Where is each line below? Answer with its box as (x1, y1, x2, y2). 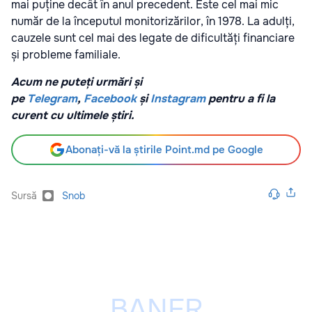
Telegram (27, 91, 77, 107)
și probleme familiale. (11, 47, 120, 63)
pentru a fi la (205, 91, 275, 107)
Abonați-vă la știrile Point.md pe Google (65, 143, 263, 157)
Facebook (84, 91, 136, 107)
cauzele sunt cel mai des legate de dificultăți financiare (11, 31, 295, 46)
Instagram (150, 91, 205, 107)
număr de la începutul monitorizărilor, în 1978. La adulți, (11, 14, 295, 29)
